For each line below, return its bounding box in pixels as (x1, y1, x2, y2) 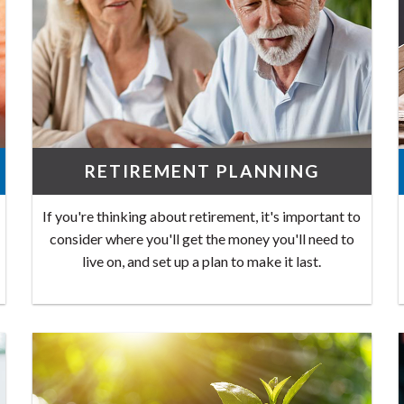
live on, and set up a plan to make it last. (82, 252, 322, 271)
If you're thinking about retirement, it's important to (42, 207, 362, 225)
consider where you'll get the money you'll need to (49, 230, 354, 248)
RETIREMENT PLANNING (84, 160, 319, 181)
